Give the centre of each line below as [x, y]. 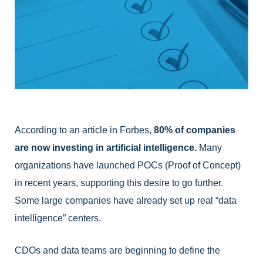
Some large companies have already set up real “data [126, 200]
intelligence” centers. [59, 218]
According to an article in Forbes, [84, 130]
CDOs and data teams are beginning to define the [117, 251]
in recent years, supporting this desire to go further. [119, 183]
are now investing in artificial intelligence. [106, 147]
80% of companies [195, 130]
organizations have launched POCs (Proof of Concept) [128, 165]
